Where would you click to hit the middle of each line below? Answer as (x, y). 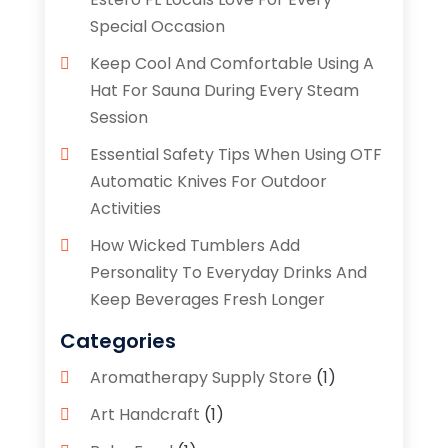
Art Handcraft (144, 415)
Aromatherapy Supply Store (200, 378)
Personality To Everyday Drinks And (228, 273)
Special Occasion (157, 27)
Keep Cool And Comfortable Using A (231, 64)
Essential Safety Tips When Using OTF (235, 155)
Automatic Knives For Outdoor (208, 182)
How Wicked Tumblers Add (194, 246)
